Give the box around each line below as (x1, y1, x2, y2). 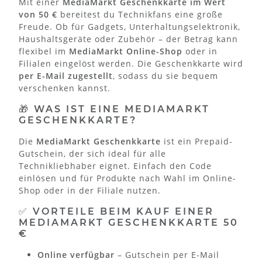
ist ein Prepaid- (161, 135, 233, 147)
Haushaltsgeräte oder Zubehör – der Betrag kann (19, 33, 238, 44)
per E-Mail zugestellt (19, 70, 113, 81)
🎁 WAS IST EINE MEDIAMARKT (19, 103, 210, 115)
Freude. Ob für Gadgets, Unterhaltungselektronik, (19, 20, 240, 32)
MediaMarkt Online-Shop (69, 45, 182, 57)
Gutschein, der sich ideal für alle (19, 147, 166, 159)
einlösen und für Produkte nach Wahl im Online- (19, 172, 236, 184)
